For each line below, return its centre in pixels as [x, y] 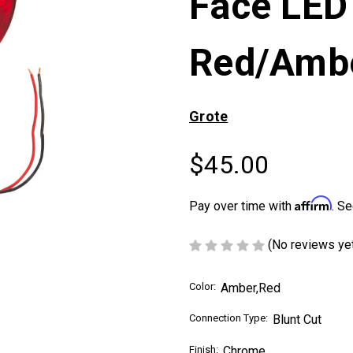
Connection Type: [229, 318]
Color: [203, 286]
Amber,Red [251, 288]
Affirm [313, 203]
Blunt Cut [297, 319]
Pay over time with [242, 206]
